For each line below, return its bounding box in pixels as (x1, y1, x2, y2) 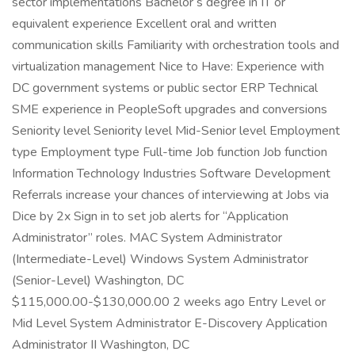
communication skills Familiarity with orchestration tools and (12, 36, 339, 54)
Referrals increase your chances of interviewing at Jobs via (12, 186, 329, 204)
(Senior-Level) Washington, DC (12, 272, 184, 289)
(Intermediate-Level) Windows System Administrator (12, 250, 308, 268)
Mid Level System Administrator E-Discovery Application (12, 315, 327, 332)
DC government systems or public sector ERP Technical (12, 79, 318, 97)
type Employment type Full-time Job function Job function (12, 143, 327, 161)
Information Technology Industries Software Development (12, 165, 330, 182)
